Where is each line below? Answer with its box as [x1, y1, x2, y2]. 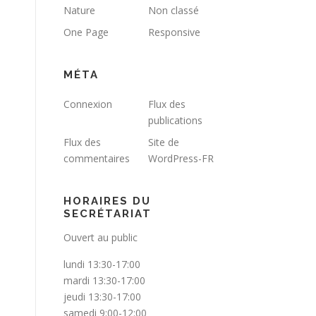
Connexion [63, 97, 112, 111]
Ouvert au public [63, 231, 138, 244]
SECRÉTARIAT [63, 207, 152, 220]
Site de [148, 135, 179, 149]
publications [148, 114, 202, 127]
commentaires [63, 152, 130, 165]
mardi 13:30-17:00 [63, 274, 145, 287]
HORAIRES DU [63, 195, 151, 207]
